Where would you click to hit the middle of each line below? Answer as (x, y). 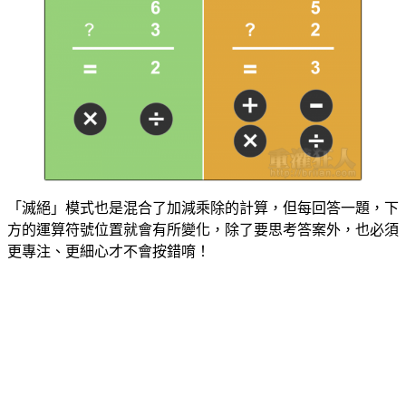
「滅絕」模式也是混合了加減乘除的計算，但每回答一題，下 (203, 208)
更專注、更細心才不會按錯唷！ (109, 252)
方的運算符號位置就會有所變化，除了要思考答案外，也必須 (203, 230)
